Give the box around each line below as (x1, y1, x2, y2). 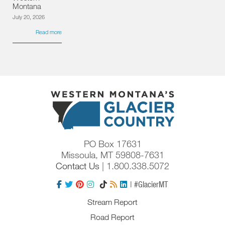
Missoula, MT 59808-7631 (61, 149, 164, 160)
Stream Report (87, 197, 138, 206)
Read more (35, 29, 62, 36)
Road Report (90, 212, 135, 222)
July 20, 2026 (13, 14, 45, 21)
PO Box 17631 (83, 138, 142, 149)
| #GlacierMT (130, 179, 168, 189)
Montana (13, 2, 41, 11)
